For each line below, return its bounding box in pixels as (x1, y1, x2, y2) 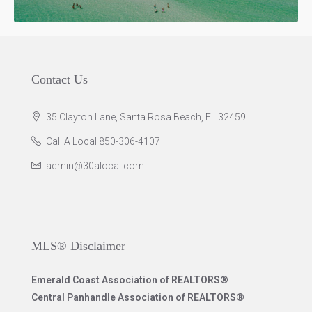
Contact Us (31, 72, 88, 87)
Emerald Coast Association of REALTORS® (31, 274, 228, 286)
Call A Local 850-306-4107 (46, 136, 160, 148)
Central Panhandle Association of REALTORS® (31, 292, 244, 304)
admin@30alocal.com (46, 160, 144, 172)
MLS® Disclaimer (31, 239, 125, 253)
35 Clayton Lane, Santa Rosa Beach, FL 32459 (44, 111, 246, 123)
